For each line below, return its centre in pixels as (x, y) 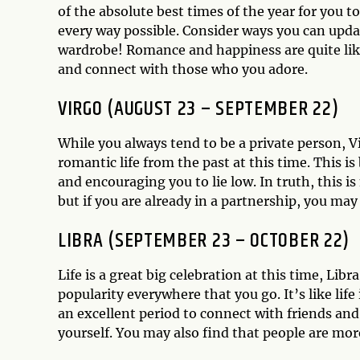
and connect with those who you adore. (183, 70)
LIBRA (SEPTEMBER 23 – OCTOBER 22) (204, 241)
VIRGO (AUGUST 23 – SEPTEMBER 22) (198, 109)
